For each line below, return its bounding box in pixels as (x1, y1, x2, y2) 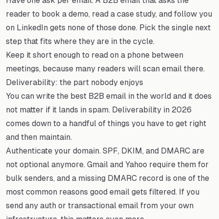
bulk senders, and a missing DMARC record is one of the (6, 173, 209, 183)
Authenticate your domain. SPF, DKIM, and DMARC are (6, 146, 204, 155)
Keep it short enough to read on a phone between (6, 50, 183, 60)
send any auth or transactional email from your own (6, 200, 194, 210)
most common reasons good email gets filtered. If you (6, 187, 199, 197)
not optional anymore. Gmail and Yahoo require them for (6, 159, 209, 169)
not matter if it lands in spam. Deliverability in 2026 (6, 105, 192, 114)
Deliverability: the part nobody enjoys (6, 77, 143, 87)
